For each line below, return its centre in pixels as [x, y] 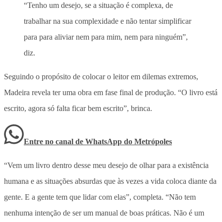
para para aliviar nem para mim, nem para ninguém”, [106, 37]
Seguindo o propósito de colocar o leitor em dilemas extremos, [101, 76]
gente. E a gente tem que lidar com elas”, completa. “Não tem [100, 197]
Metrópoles [153, 141]
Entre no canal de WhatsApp [74, 141]
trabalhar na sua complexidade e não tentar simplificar [108, 21]
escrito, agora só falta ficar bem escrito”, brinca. [78, 108]
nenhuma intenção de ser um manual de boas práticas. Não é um [104, 213]
